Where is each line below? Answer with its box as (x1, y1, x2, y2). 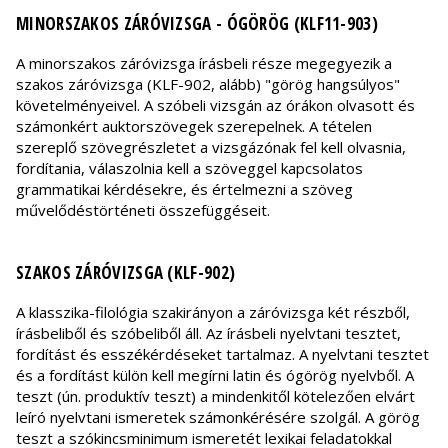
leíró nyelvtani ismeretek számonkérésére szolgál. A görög (16, 407, 420, 428)
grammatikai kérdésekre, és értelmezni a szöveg (16, 179, 353, 200)
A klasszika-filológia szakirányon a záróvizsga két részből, (16, 302, 410, 323)
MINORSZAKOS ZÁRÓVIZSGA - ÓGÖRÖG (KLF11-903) (16, 12, 378, 36)
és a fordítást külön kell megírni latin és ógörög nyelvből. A (16, 365, 414, 386)
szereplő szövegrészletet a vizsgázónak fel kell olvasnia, (16, 137, 406, 158)
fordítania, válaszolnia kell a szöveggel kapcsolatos (16, 158, 363, 179)
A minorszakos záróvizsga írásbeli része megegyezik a (16, 53, 392, 74)
